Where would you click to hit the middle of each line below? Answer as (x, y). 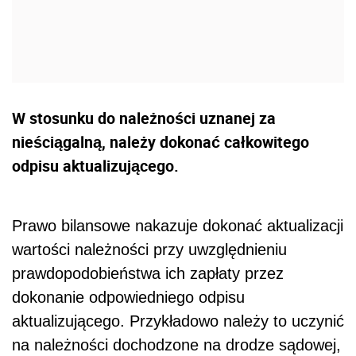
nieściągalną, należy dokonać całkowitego (161, 142)
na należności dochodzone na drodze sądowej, (176, 345)
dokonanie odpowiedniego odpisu (128, 298)
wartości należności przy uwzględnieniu (149, 250)
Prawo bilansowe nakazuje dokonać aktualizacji (178, 226)
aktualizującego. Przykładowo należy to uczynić (178, 321)
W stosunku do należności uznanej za (144, 118)
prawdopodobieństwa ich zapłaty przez (148, 274)
